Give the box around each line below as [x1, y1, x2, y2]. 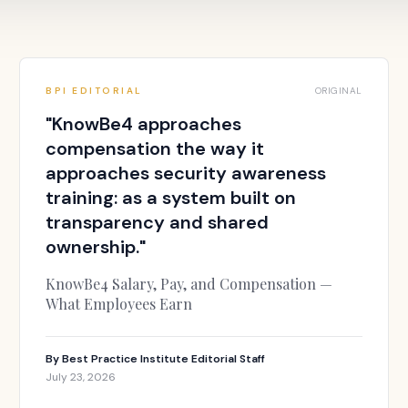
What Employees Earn [46, 294, 193, 313]
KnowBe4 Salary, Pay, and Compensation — [46, 274, 333, 293]
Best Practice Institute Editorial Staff [62, 352, 266, 366]
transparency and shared [46, 210, 270, 234]
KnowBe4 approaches [52, 112, 242, 136]
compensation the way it [46, 137, 265, 160]
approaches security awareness [46, 161, 327, 185]
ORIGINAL [314, 85, 362, 97]
